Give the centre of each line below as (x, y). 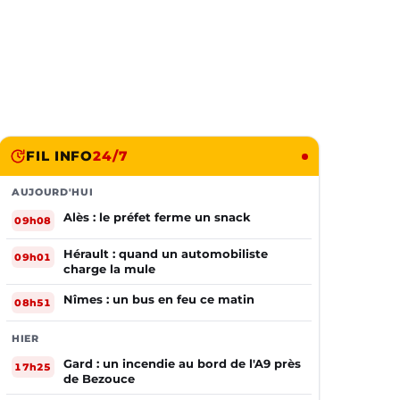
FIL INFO (60, 156)
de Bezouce (99, 379)
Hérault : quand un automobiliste (166, 254)
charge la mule (109, 269)
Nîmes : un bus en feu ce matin (159, 299)
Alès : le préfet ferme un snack (157, 217)
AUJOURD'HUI (53, 192)
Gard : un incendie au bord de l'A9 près (182, 363)
